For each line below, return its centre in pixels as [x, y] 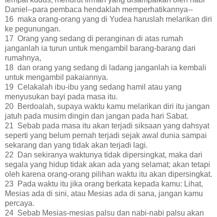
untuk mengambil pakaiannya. [56, 77]
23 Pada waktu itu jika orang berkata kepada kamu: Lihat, [104, 184]
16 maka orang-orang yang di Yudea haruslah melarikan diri [108, 19]
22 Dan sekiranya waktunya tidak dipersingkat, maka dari [104, 155]
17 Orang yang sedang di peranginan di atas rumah [94, 38]
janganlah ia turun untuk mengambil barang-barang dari [100, 48]
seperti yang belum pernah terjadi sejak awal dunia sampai [106, 135]
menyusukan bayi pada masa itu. [61, 96]
